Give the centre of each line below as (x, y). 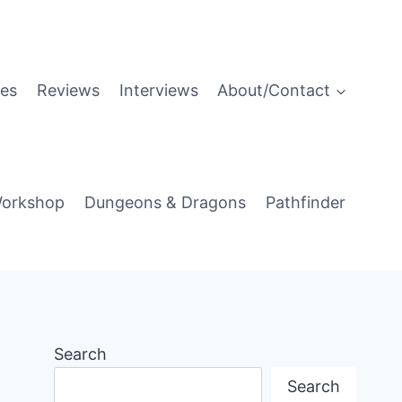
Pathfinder (305, 203)
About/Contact (274, 90)
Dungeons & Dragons (165, 203)
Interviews (158, 90)
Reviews (69, 90)
